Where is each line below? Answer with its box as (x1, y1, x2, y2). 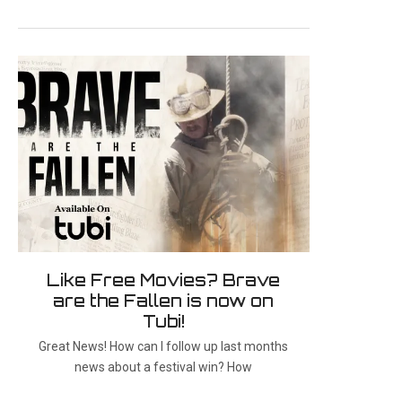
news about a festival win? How (74, 360, 253, 375)
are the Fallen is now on (53, 291, 275, 311)
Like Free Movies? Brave (47, 270, 281, 291)
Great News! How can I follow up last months (39, 339, 289, 354)
